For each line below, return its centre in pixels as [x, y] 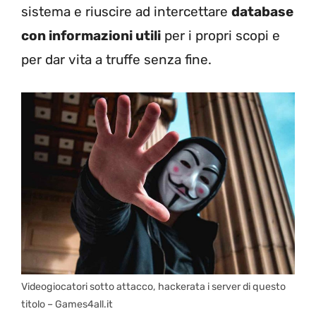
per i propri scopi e [220, 36]
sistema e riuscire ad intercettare [126, 12]
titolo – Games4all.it [67, 305]
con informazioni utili [91, 36]
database [262, 12]
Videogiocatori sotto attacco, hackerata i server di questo [153, 287]
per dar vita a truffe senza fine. [116, 60]
